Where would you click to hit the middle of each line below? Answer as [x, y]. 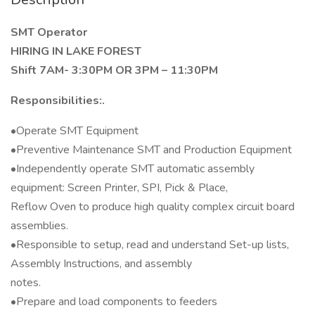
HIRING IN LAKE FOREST [76, 51]
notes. [26, 283]
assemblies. [39, 226]
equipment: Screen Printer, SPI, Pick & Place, [119, 188]
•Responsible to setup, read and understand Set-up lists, [150, 245]
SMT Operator [49, 32]
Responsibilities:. [58, 101]
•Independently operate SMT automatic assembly [133, 169]
